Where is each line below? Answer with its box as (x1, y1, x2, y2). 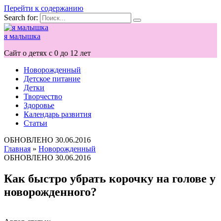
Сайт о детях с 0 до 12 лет (4, 49, 91, 57)
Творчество (24, 92, 62, 101)
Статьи (24, 119, 47, 127)
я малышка (4, 32, 40, 40)
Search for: (4, 13, 38, 22)
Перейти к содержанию (4, 4, 83, 12)
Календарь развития (24, 110, 91, 118)
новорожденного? (4, 185, 97, 198)
